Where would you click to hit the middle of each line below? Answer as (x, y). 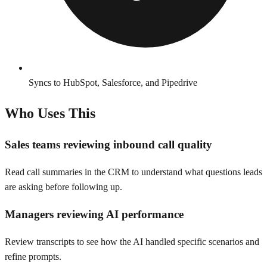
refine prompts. (33, 256)
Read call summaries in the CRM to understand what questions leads (133, 172)
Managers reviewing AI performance (94, 214)
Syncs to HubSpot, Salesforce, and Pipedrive (113, 82)
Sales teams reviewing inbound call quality (108, 145)
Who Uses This (50, 113)
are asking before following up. (63, 187)
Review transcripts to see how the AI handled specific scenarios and (132, 241)
